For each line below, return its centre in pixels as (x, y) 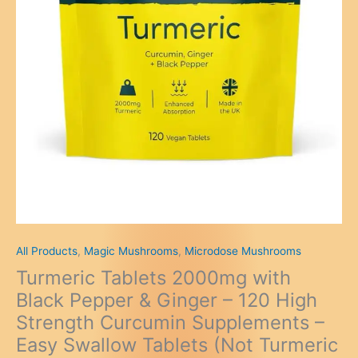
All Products (47, 251)
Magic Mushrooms (131, 251)
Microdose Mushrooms (243, 251)
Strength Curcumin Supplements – (170, 323)
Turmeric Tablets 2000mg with (153, 278)
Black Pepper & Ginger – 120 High (167, 300)
